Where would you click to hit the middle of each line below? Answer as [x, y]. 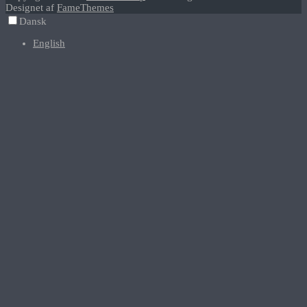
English [49, 43]
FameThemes [85, 7]
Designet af [31, 7]
